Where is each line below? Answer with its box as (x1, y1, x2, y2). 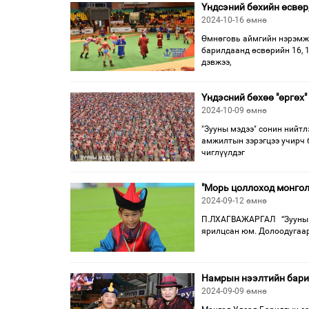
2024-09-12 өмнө (201, 196, 267, 206)
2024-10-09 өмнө (201, 106, 267, 115)
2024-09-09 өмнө (201, 286, 267, 296)
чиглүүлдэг (201, 148, 245, 157)
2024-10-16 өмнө (201, 15, 267, 25)
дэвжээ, (201, 57, 231, 67)
